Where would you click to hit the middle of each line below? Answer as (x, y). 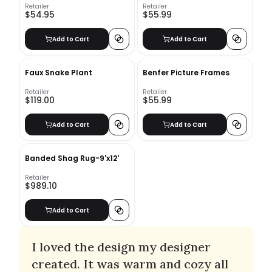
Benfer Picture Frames (186, 73)
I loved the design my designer (121, 247)
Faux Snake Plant (59, 73)
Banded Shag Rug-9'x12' (72, 158)
